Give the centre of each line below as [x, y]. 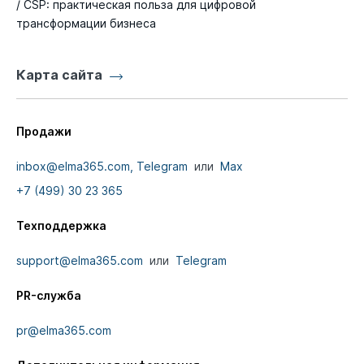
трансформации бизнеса [86, 24]
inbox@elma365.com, [75, 167]
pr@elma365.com [64, 331]
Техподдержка [61, 226]
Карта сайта [59, 75]
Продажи [44, 132]
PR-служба [49, 296]
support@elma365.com [80, 261]
